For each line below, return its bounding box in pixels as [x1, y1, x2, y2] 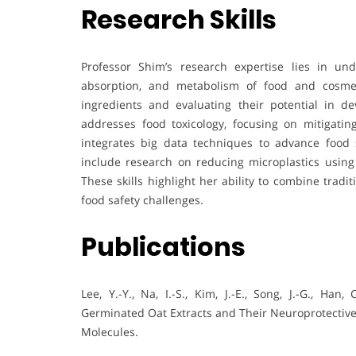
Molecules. [81, 323, 138, 339]
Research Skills [81, 2, 277, 38]
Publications [81, 229, 246, 265]
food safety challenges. [81, 192, 203, 207]
